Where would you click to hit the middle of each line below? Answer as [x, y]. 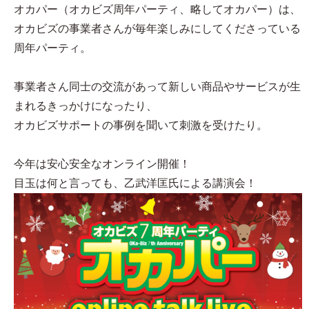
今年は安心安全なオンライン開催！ [102, 164]
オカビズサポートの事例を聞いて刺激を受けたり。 [141, 125]
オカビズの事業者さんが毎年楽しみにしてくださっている [157, 29]
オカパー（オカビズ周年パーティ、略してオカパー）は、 [157, 9]
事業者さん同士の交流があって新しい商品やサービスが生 [157, 87]
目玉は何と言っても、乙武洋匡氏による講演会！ [135, 183]
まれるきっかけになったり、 [86, 106]
